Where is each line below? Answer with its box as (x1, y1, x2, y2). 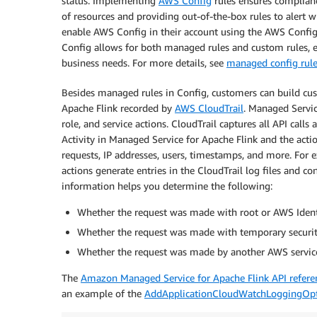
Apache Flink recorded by (62, 102, 175, 115)
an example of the (62, 287, 144, 300)
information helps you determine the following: (62, 180, 272, 192)
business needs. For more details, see (62, 57, 226, 69)
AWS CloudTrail (175, 102, 243, 115)
